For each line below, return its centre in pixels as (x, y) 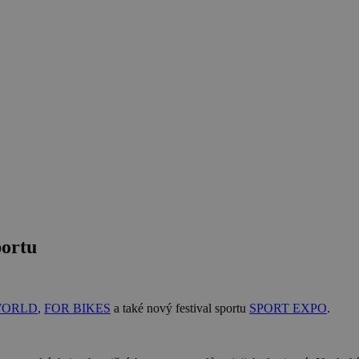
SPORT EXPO (288, 308)
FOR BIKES (77, 308)
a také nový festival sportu (180, 308)
